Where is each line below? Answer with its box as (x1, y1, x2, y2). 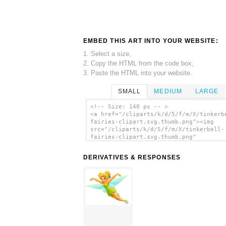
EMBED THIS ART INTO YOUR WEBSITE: (83, 37, 218, 44)
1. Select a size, (83, 49, 131, 58)
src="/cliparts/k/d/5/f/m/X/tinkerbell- (90, 126, 224, 133)
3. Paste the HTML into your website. (83, 69, 192, 77)
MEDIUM (154, 87, 182, 95)
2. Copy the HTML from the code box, (83, 59, 194, 67)
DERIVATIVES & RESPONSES (83, 154, 181, 161)
